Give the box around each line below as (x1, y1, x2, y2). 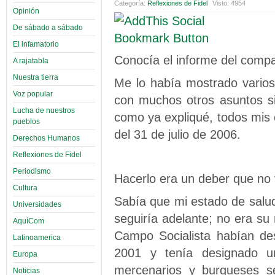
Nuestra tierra (13, 72, 58, 82)
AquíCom (13, 216, 44, 225)
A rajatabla (13, 56, 48, 65)
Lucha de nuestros (13, 106, 75, 115)
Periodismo (13, 166, 51, 176)
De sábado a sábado (13, 23, 83, 32)
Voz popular (13, 89, 53, 98)
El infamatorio (13, 39, 59, 48)
